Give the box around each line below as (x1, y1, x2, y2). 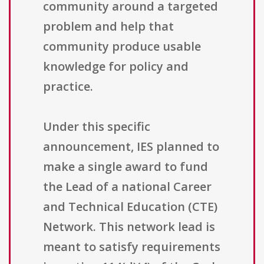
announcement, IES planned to (43, 138, 219, 155)
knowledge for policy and (43, 58, 189, 75)
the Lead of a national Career (43, 179, 212, 195)
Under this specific (43, 118, 150, 135)
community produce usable (43, 38, 201, 55)
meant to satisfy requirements (43, 239, 220, 255)
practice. (43, 78, 93, 95)
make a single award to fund (43, 159, 208, 175)
